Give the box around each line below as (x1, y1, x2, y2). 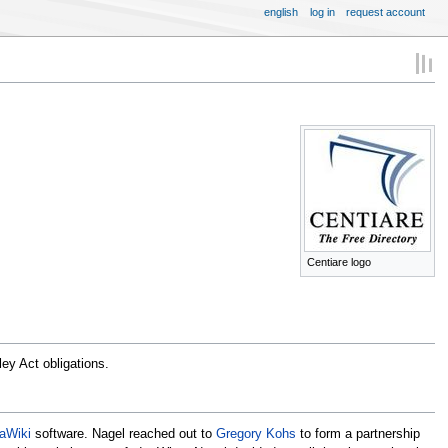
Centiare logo (307, 256, 372, 269)
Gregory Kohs (215, 426, 296, 441)
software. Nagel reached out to (30, 426, 216, 441)
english (264, 5, 299, 18)
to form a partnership (295, 426, 420, 441)
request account (346, 5, 426, 18)
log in (309, 5, 335, 18)
